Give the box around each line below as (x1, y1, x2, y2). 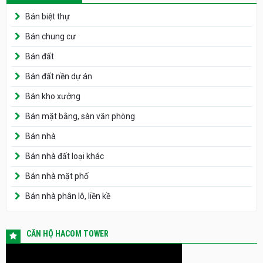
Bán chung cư (25, 32, 76, 41)
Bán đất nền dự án (25, 72, 92, 81)
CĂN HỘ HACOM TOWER (26, 229, 109, 238)
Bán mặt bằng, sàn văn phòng (25, 112, 135, 121)
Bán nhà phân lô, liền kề (25, 191, 110, 201)
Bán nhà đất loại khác (25, 151, 104, 161)
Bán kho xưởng (25, 92, 80, 101)
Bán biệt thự (25, 12, 70, 21)
